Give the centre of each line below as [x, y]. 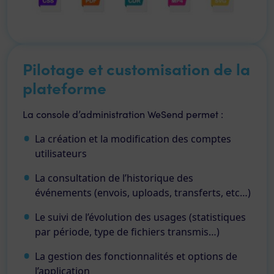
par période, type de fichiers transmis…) [127, 232]
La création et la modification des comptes [133, 139]
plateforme [65, 87]
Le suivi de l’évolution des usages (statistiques [140, 217]
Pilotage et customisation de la [136, 68]
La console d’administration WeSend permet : [123, 114]
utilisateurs [61, 154]
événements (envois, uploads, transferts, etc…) [143, 193]
